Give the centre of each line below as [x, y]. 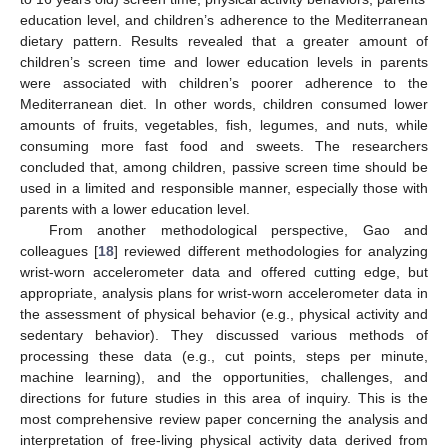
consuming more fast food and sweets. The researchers [224, 146]
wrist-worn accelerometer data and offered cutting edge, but [224, 272]
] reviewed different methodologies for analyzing [271, 251]
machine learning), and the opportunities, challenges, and [224, 377]
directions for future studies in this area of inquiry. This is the [224, 398]
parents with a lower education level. [135, 209]
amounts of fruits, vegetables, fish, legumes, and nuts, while [224, 125]
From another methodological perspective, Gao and [238, 230]
